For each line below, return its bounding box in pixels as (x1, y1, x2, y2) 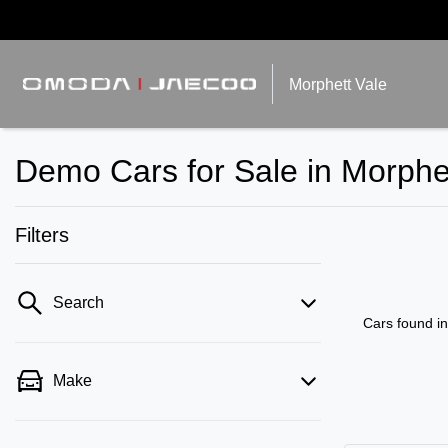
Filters (15, 224, 69, 246)
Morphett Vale (289, 75, 387, 93)
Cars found (363, 315, 437, 331)
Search (53, 294, 104, 311)
